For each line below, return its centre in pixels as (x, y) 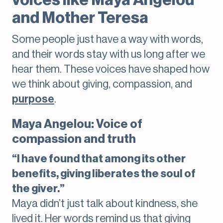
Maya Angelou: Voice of (77, 124)
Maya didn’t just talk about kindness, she (105, 204)
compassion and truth (74, 139)
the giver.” (38, 189)
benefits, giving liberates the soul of (104, 174)
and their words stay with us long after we (109, 55)
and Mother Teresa (80, 18)
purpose (33, 99)
